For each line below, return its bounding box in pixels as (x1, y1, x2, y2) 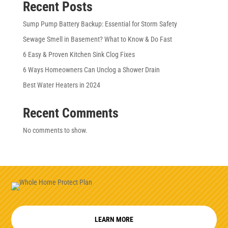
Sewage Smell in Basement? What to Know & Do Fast (22, 35, 174, 43)
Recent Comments (22, 105, 119, 121)
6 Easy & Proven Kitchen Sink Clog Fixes (22, 50, 136, 59)
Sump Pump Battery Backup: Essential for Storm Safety (22, 20, 179, 28)
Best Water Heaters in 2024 (22, 81, 102, 89)
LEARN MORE (95, 215, 133, 224)
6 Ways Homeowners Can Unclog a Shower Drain (22, 66, 163, 74)
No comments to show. (22, 126, 88, 134)
